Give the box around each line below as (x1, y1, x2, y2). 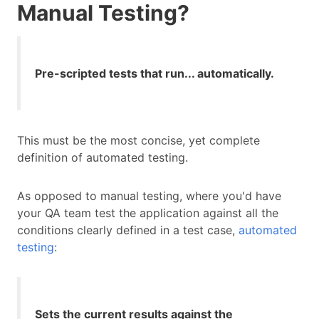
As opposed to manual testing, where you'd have (17, 189, 281, 204)
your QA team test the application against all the (17, 206, 278, 221)
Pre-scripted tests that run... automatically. (35, 66, 274, 81)
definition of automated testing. (17, 150, 188, 165)
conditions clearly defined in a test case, (17, 223, 239, 238)
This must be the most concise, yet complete (17, 133, 260, 148)
